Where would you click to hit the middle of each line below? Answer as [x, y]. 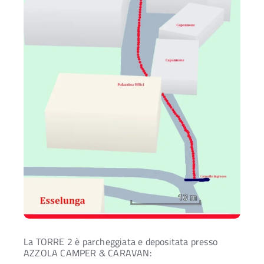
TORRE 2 [54, 242]
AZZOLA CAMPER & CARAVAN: [88, 253]
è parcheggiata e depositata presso [145, 242]
